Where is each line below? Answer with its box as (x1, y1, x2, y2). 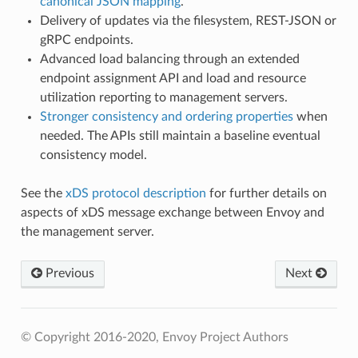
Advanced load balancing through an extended (39, 53, 300, 66)
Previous (42, 267, 94, 280)
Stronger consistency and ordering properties (39, 110, 293, 124)
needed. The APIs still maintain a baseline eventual (39, 129, 320, 143)
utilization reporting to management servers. (39, 91, 288, 105)
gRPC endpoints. (39, 34, 133, 47)
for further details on (205, 187, 327, 201)
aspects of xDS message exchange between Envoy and (20, 206, 324, 220)
